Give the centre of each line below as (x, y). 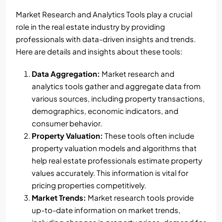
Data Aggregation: (66, 74)
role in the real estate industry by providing (90, 27)
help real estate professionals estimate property (117, 161)
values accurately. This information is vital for (110, 173)
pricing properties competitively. (89, 185)
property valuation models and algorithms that (114, 148)
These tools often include (149, 136)
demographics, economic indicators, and (105, 111)
